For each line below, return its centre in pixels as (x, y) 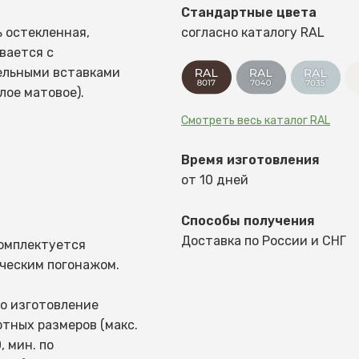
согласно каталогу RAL (253, 32)
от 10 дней (215, 179)
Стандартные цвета (249, 12)
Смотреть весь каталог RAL (256, 120)
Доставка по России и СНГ (264, 240)
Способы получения (248, 220)
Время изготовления (250, 159)
